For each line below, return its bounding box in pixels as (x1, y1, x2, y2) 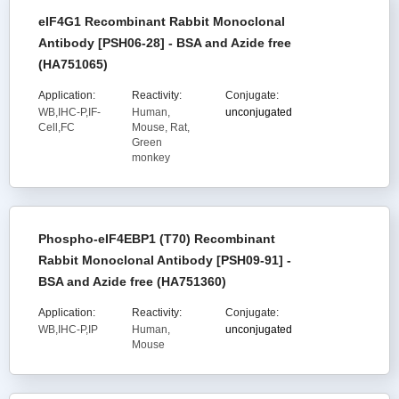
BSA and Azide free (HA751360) (38, 274, 226, 289)
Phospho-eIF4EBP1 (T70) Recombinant (38, 232, 275, 246)
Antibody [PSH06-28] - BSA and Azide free (38, 36, 291, 50)
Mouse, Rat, (131, 121, 190, 134)
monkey (131, 151, 170, 164)
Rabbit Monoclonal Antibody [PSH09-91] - (38, 253, 291, 267)
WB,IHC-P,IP (38, 323, 98, 336)
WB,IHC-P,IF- (38, 106, 101, 118)
